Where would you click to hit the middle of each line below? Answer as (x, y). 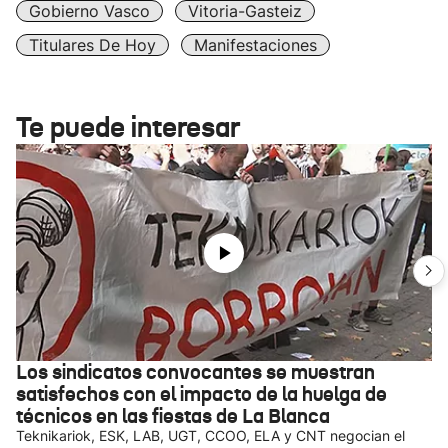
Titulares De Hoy (92, 45)
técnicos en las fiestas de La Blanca (173, 416)
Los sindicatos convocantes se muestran (195, 372)
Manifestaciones (255, 45)
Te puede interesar (128, 127)
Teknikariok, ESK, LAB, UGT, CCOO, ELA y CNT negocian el (210, 435)
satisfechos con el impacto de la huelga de (201, 394)
